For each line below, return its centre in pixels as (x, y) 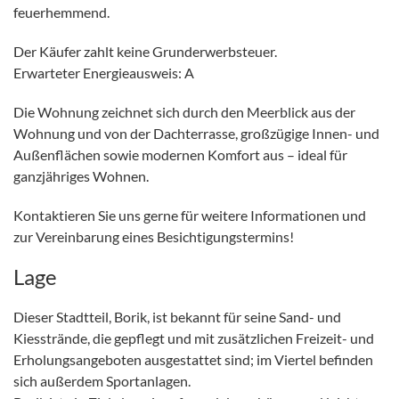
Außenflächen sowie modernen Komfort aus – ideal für (180, 154)
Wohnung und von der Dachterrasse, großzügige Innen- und (196, 133)
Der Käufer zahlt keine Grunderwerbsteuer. (145, 51)
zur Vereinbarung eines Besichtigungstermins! (154, 236)
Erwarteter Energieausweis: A (104, 72)
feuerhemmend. (61, 12)
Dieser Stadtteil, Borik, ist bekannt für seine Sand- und (177, 316)
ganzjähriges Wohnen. (81, 175)
